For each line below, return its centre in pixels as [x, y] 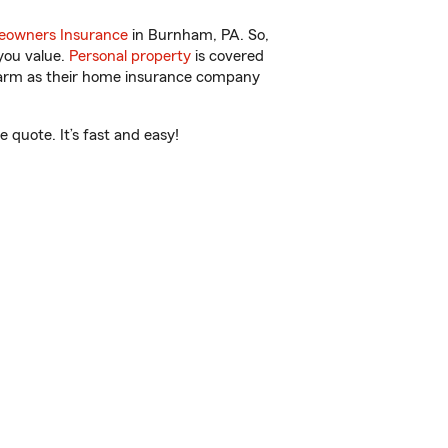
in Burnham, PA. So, [198, 35]
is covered [227, 56]
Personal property [130, 56]
